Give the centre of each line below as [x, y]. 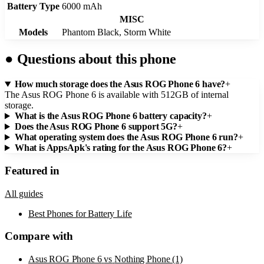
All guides [24, 193]
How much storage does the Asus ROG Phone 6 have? [120, 84]
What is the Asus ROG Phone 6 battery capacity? [110, 116]
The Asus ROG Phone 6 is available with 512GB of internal [117, 95]
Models [33, 32]
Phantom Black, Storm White [116, 32]
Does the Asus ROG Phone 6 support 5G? [96, 127]
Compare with [39, 236]
